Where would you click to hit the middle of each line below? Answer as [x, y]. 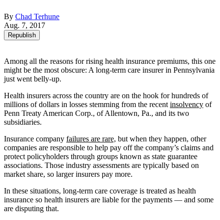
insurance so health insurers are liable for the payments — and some [109, 199]
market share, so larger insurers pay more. [68, 174]
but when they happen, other [161, 138]
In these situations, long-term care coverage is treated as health [100, 191]
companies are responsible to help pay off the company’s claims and [109, 147]
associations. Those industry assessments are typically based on [101, 165]
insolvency [187, 104]
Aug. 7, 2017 [25, 25]
